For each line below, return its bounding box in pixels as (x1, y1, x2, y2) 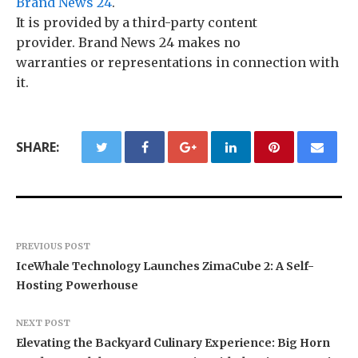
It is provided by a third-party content (16, 14, 257, 30)
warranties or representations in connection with (16, 54, 339, 70)
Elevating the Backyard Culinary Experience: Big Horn (16, 335, 330, 350)
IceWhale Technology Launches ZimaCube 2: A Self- (16, 258, 314, 273)
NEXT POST (16, 316, 70, 328)
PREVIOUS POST (16, 240, 90, 252)
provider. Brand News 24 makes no (16, 34, 241, 50)
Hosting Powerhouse (16, 277, 138, 292)
